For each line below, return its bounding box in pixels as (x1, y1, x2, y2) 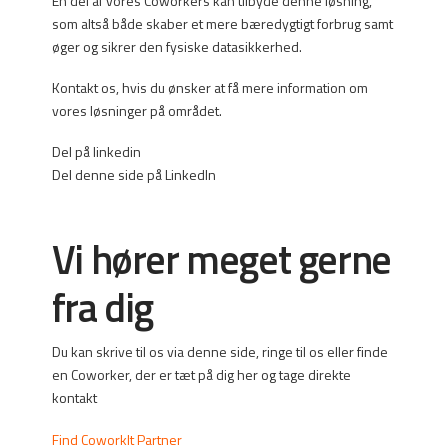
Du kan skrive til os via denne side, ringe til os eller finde (51, 341, 388, 363)
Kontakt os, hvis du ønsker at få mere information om (51, 76, 368, 98)
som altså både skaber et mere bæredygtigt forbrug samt (51, 12, 393, 34)
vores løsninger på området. (51, 99, 222, 121)
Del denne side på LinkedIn (51, 164, 216, 186)
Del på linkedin (51, 141, 141, 163)
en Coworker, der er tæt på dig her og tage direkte (51, 364, 351, 386)
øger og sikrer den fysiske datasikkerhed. (51, 35, 302, 57)
